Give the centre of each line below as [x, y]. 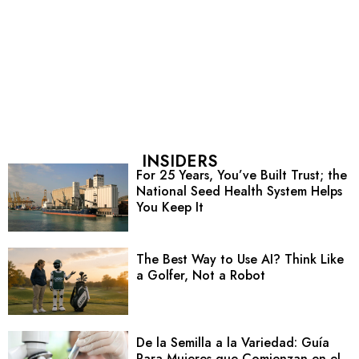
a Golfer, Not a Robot [200, 275]
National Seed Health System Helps [239, 192]
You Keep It [169, 208]
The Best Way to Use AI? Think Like [240, 259]
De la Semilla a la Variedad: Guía [232, 343]
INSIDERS [179, 162]
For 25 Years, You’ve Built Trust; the [241, 175]
